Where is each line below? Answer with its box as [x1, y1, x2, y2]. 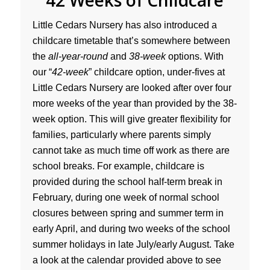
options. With [165, 51, 224, 61]
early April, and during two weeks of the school [32, 223, 230, 234]
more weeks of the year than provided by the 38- [32, 98, 237, 108]
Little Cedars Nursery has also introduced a [32, 19, 217, 30]
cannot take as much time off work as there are [32, 145, 230, 155]
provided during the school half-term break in [32, 176, 222, 187]
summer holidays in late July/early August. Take [32, 239, 234, 250]
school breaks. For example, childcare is [32, 160, 204, 171]
